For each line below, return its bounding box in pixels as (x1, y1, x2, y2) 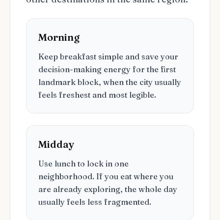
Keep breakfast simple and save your (38, 52, 178, 61)
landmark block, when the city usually (38, 77, 181, 87)
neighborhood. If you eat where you (38, 171, 173, 181)
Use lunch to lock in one (38, 159, 129, 168)
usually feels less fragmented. (38, 197, 151, 207)
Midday (38, 138, 74, 150)
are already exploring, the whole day (38, 184, 177, 194)
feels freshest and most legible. (38, 90, 156, 100)
